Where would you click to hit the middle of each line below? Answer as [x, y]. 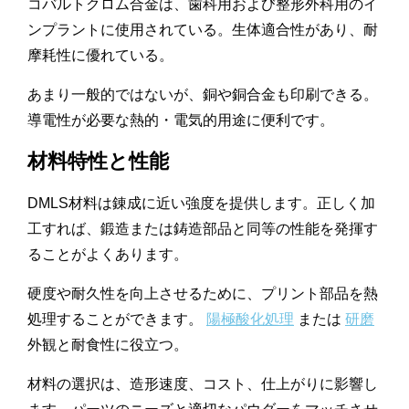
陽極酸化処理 [250, 320]
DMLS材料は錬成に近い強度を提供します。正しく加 [201, 204]
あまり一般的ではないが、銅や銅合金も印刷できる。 [203, 95]
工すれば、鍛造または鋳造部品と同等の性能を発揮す [203, 229]
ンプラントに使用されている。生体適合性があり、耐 [203, 30]
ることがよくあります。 [108, 255]
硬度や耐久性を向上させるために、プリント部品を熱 [203, 294]
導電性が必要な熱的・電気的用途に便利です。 [181, 121]
